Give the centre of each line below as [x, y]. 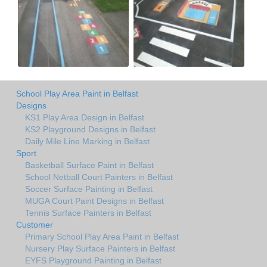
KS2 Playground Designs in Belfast [90, 129]
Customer [35, 224]
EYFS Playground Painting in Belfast [93, 260]
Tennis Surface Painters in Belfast [88, 212]
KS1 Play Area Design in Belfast [85, 117]
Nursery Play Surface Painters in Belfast [100, 248]
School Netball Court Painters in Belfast [99, 177]
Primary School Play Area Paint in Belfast [102, 236]
